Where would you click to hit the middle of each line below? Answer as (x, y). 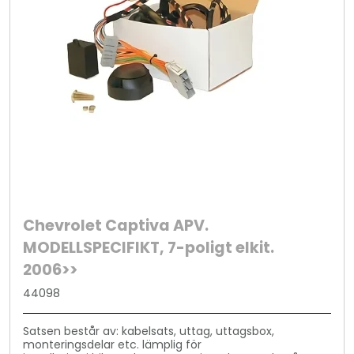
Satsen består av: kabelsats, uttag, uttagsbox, (149, 331)
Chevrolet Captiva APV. (116, 226)
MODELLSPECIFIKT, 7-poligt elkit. (149, 248)
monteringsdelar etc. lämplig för (113, 345)
